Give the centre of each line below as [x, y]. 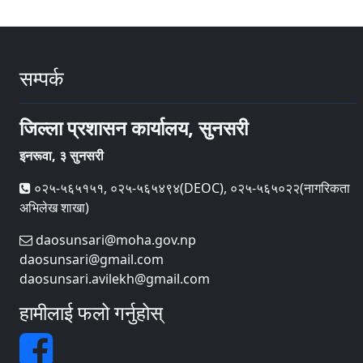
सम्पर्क [42, 78]
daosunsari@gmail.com [92, 260]
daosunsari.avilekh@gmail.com [115, 279]
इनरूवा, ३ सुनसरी [62, 156]
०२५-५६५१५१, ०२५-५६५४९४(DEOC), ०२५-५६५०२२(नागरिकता [190, 188]
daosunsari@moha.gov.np [114, 240]
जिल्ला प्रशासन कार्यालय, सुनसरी [134, 128]
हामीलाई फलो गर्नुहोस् [91, 313]
